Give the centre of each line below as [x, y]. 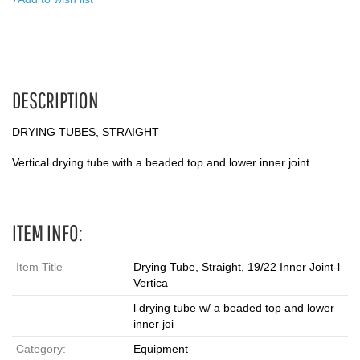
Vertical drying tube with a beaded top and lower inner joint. [162, 162]
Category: [41, 349]
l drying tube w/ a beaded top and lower [234, 308]
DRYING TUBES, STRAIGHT [86, 132]
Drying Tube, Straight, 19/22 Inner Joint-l [237, 267]
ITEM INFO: [47, 233]
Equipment [161, 349]
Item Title [39, 267]
